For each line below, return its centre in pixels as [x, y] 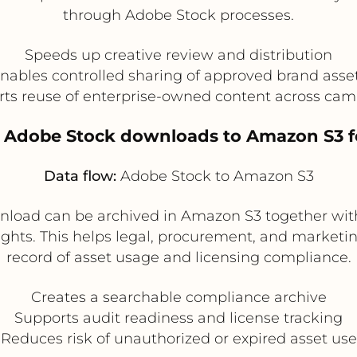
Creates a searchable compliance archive [178, 297]
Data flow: [80, 176]
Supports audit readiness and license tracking [178, 318]
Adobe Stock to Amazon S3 [215, 176]
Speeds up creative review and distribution [178, 55]
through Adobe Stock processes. [178, 15]
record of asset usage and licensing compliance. [178, 257]
